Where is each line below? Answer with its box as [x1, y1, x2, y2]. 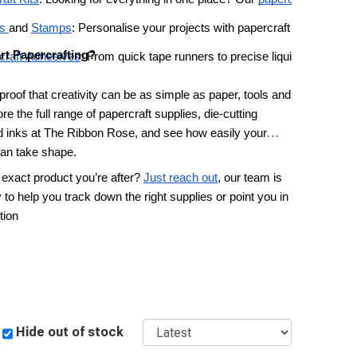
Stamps [30, 22, 72, 35]
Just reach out [143, 171, 218, 184]
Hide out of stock [16, 324, 124, 339]
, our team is [217, 171, 282, 184]
